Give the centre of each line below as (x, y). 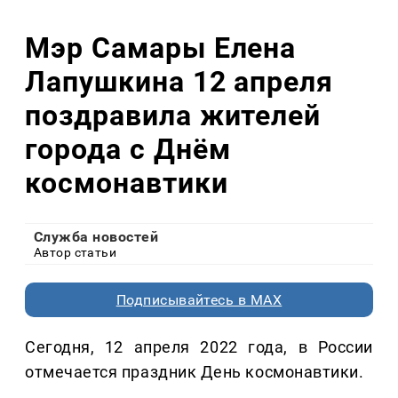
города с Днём (128, 149)
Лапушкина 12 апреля (179, 81)
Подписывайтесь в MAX (199, 300)
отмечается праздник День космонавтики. (195, 372)
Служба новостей (96, 237)
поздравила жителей (173, 115)
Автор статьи (76, 253)
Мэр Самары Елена (161, 48)
